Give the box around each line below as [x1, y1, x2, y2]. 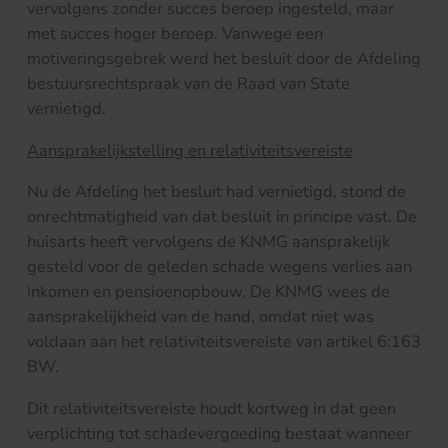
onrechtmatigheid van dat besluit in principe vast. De [27, 205, 417, 229]
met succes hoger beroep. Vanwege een [27, 22, 323, 46]
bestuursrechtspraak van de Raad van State [27, 72, 350, 96]
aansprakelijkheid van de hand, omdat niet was [27, 305, 374, 329]
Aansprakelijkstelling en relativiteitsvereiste [27, 138, 353, 162]
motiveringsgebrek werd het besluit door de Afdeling [27, 47, 421, 71]
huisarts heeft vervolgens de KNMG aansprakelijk [27, 230, 390, 254]
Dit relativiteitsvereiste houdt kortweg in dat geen [27, 396, 396, 420]
